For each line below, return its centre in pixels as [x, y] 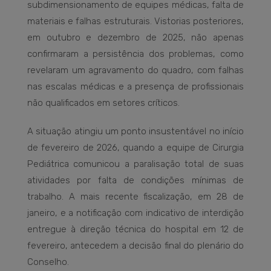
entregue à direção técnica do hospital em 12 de [135, 230]
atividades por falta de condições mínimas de [135, 181]
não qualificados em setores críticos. [103, 103]
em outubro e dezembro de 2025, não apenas [135, 38]
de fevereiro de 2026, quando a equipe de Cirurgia [135, 148]
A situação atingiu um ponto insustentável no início [135, 132]
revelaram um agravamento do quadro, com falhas [135, 70]
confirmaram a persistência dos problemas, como [135, 54]
